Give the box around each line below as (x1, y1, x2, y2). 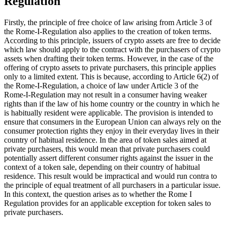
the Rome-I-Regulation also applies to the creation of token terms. (4, 27, 211, 36)
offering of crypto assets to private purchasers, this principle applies (4, 63, 216, 72)
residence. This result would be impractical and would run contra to (4, 171, 217, 180)
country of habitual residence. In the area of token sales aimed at (4, 135, 206, 144)
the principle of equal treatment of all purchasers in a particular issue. (4, 180, 220, 189)
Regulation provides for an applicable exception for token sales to (4, 198, 211, 207)
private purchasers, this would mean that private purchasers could (4, 144, 210, 153)
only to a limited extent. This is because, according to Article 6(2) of (4, 72, 218, 81)
